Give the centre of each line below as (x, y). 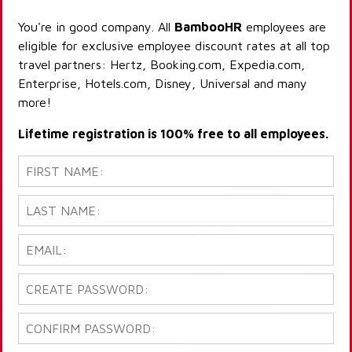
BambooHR (208, 27)
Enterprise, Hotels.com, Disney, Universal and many (163, 84)
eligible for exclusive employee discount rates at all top (174, 46)
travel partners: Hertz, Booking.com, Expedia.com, (161, 65)
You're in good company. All (96, 27)
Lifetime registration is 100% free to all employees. (173, 134)
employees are (284, 27)
